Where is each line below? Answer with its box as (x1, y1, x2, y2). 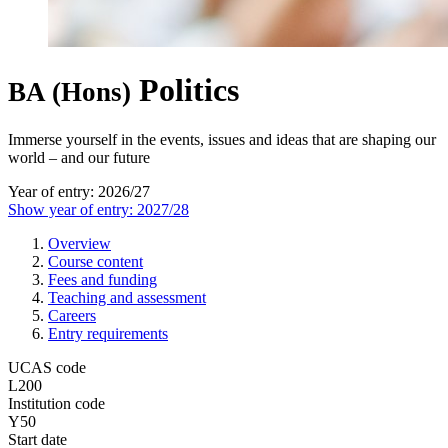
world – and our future (8, 148, 150, 166)
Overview (48, 234, 111, 252)
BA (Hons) (8, 77, 131, 108)
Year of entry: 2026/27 (8, 182, 150, 200)
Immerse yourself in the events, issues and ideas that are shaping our (8, 130, 436, 148)
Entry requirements (48, 324, 168, 342)
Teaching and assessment (48, 288, 206, 306)
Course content (48, 252, 143, 270)
